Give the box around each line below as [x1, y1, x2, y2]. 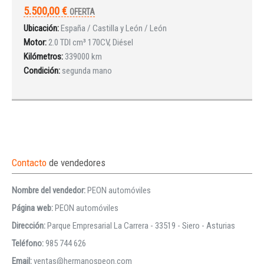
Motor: [24, 37, 47, 48]
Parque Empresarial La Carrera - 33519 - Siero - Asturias [47, 220, 235, 231]
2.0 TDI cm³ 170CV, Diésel [48, 37, 133, 48]
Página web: [12, 202, 55, 213]
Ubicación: [24, 22, 59, 34]
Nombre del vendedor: [12, 184, 87, 196]
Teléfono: [12, 237, 45, 249]
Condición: [24, 65, 60, 76]
